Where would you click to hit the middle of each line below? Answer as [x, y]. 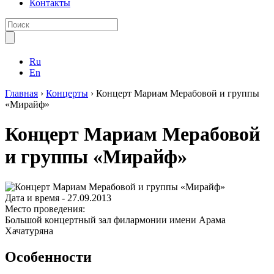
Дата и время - [36, 198]
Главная [21, 93]
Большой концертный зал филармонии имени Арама [115, 220]
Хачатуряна [29, 231]
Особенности [48, 257]
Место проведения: [45, 209]
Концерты [67, 93]
